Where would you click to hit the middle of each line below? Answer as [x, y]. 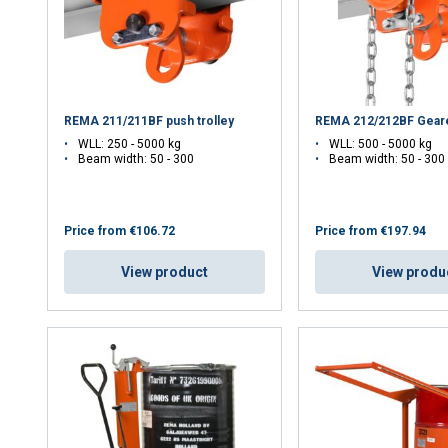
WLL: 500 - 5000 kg [381, 143]
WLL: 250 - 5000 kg [130, 143]
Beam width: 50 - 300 [136, 158]
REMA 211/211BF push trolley [149, 120]
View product [165, 271]
